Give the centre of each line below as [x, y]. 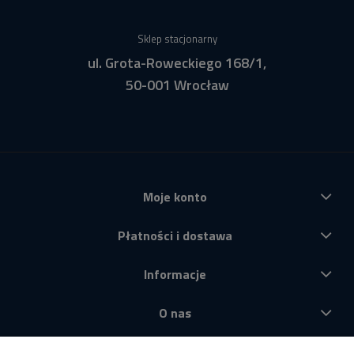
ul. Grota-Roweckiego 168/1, [177, 62]
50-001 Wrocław [177, 85]
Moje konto [175, 197]
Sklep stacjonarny [177, 38]
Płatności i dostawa [175, 236]
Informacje [175, 275]
